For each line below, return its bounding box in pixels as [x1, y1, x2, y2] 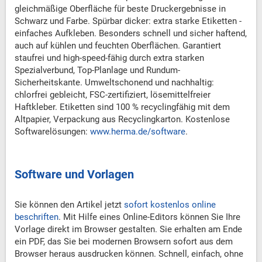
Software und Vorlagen [15, 167, 134, 182]
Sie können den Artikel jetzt [15, 199, 124, 211]
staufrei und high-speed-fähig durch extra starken [15, 53, 204, 64]
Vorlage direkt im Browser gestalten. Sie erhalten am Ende [15, 224, 242, 235]
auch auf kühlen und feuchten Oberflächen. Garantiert [15, 40, 221, 51]
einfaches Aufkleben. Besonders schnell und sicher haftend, [15, 28, 247, 39]
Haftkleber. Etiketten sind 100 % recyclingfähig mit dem [15, 102, 230, 113]
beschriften [15, 212, 58, 223]
